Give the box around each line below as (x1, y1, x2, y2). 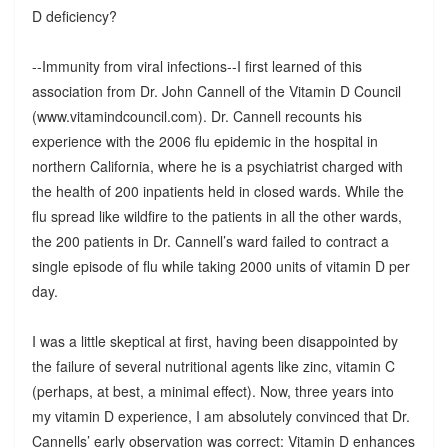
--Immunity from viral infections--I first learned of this (31, 55, 362, 76)
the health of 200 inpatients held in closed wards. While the (31, 180, 404, 201)
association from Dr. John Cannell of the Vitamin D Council (31, 80, 401, 101)
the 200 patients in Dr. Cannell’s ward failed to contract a (31, 230, 389, 251)
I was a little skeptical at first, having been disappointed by (31, 330, 398, 351)
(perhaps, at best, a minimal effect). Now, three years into (31, 380, 394, 401)
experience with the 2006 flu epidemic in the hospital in (31, 130, 378, 151)
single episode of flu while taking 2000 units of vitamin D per (31, 255, 410, 276)
